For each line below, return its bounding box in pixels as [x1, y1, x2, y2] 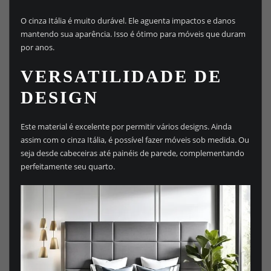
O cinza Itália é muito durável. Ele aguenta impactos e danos [20, 15, 235, 27]
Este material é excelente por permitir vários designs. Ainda [20, 120, 232, 132]
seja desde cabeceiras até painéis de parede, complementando [20, 147, 244, 158]
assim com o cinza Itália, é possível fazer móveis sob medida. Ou [20, 134, 249, 145]
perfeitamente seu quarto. [20, 160, 115, 172]
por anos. [20, 42, 54, 53]
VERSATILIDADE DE [20, 67, 222, 87]
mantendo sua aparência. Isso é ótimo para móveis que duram [20, 28, 246, 40]
